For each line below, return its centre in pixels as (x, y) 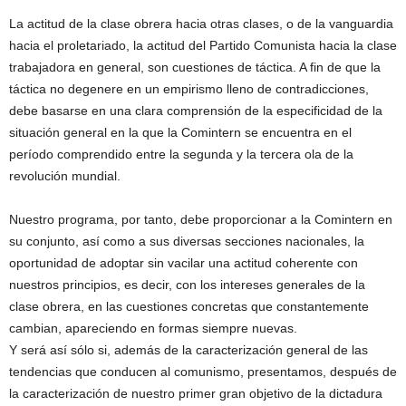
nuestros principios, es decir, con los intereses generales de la (187, 285)
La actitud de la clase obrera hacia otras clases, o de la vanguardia (201, 24)
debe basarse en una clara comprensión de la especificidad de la (196, 111)
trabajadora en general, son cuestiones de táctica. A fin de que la (195, 68)
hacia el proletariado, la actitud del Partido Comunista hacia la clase (203, 46)
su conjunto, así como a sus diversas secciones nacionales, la (187, 242)
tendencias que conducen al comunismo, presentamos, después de (203, 372)
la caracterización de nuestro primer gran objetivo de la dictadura (196, 394)
